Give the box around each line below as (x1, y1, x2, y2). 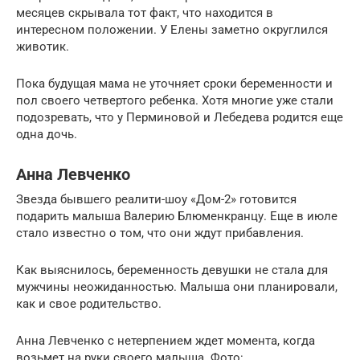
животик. (16, 39, 69, 54)
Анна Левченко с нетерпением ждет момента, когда (16, 333, 315, 348)
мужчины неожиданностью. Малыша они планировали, (16, 279, 337, 294)
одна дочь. (16, 126, 77, 141)
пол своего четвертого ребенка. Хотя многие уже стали (16, 92, 333, 108)
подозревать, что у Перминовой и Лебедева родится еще (16, 109, 343, 125)
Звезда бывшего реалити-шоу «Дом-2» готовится (16, 191, 297, 207)
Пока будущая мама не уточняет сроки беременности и (16, 76, 333, 91)
